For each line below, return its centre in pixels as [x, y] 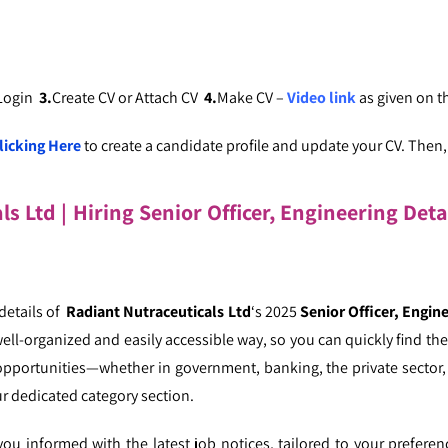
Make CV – [252, 97]
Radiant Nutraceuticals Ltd [158, 311]
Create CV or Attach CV [128, 97]
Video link [321, 97]
